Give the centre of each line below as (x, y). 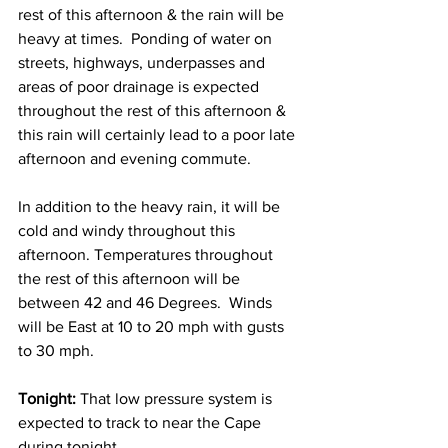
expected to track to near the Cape (141, 422)
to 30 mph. (58, 350)
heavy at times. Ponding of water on (147, 38)
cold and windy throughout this (128, 230)
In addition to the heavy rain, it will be (151, 206)
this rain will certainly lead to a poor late (158, 134)
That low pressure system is (176, 398)
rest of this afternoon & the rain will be (153, 14)
